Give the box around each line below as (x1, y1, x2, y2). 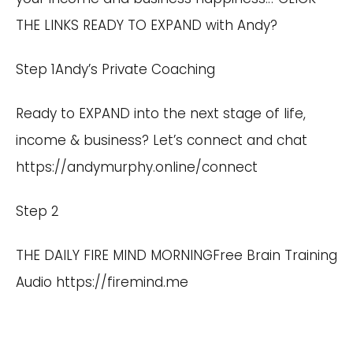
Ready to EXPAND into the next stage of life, (16, 103, 306, 123)
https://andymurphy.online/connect (16, 157, 258, 176)
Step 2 (16, 201, 59, 221)
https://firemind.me (56, 272, 188, 292)
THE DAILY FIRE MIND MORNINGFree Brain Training (16, 245, 337, 265)
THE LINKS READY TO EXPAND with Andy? (16, 15, 277, 35)
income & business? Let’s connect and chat (16, 130, 307, 150)
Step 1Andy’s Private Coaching (16, 59, 215, 79)
